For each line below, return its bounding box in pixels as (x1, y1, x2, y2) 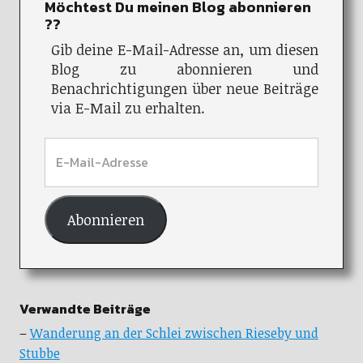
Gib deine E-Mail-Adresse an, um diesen (50, 40, 319, 60)
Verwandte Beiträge (19, 299, 151, 319)
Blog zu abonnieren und (50, 59, 319, 79)
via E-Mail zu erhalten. (50, 98, 205, 118)
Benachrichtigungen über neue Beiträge (50, 79, 319, 99)
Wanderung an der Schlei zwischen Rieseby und (29, 324, 318, 343)
